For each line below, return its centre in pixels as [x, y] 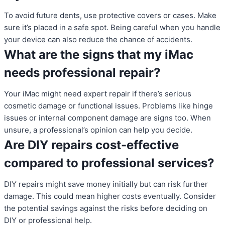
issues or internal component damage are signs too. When [107, 118]
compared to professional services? [109, 163]
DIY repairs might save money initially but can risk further [106, 184]
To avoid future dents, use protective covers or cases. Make [110, 16]
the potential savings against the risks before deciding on [106, 208]
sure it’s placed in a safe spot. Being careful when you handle [112, 28]
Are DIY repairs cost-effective [91, 145]
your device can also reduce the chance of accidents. [98, 40]
